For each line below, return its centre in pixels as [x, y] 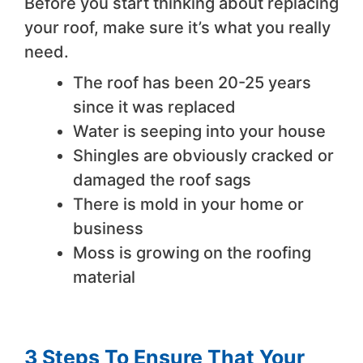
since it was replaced [154, 107]
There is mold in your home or [188, 205]
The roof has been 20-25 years [192, 83]
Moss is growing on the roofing [192, 253]
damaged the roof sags [162, 180]
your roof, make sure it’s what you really [177, 28]
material [104, 278]
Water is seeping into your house [199, 132]
